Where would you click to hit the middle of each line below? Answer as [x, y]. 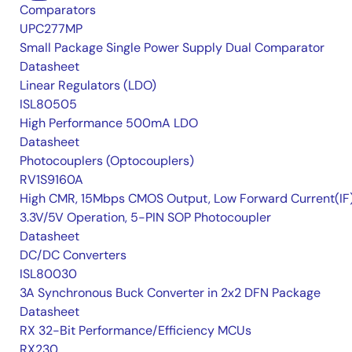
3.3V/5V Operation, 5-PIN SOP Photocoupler [145, 218]
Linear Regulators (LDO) [88, 86]
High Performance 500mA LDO [109, 123]
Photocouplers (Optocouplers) [107, 161]
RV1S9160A [51, 180]
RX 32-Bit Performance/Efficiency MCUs [136, 331]
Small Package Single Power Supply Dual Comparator [172, 48]
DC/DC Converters [73, 255]
